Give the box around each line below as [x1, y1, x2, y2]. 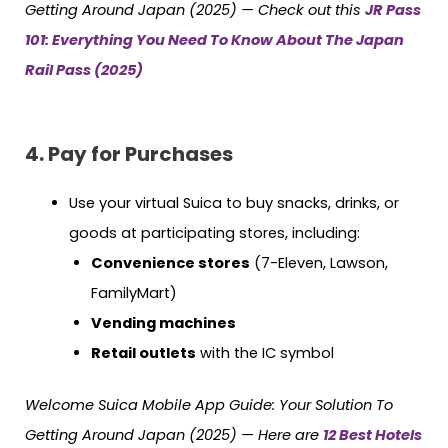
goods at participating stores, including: [68, 223, 360, 244]
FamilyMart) [90, 283, 177, 304]
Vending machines [90, 313, 236, 334]
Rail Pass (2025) [25, 60, 143, 81]
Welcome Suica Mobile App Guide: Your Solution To [25, 394, 393, 415]
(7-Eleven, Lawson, [249, 253, 388, 274]
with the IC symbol [195, 343, 334, 364]
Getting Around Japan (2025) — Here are [25, 424, 323, 445]
